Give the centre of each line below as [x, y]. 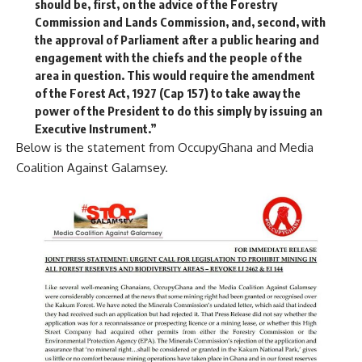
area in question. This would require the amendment [175, 75]
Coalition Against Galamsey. [92, 167]
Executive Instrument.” [95, 128]
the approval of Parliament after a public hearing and [177, 39]
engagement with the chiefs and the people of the [168, 57]
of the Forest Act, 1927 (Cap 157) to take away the [167, 93]
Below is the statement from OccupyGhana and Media [165, 147]
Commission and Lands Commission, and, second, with [180, 21]
